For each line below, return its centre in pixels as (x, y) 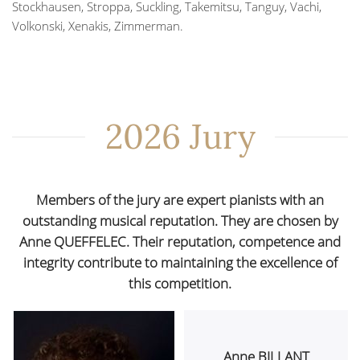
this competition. (180, 284)
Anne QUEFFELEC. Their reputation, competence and (180, 242)
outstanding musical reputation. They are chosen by (180, 221)
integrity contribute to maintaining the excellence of (180, 263)
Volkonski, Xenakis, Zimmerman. (98, 26)
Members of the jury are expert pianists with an (180, 200)
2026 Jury (180, 137)
